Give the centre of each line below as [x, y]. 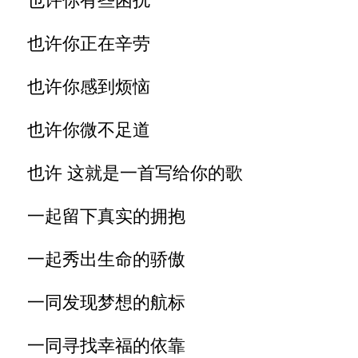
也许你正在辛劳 [79, 44]
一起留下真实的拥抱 [97, 216]
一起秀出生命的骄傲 [97, 259]
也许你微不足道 [79, 130]
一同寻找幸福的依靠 [97, 346]
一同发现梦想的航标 [97, 302]
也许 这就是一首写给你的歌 [125, 173]
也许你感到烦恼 [79, 87]
